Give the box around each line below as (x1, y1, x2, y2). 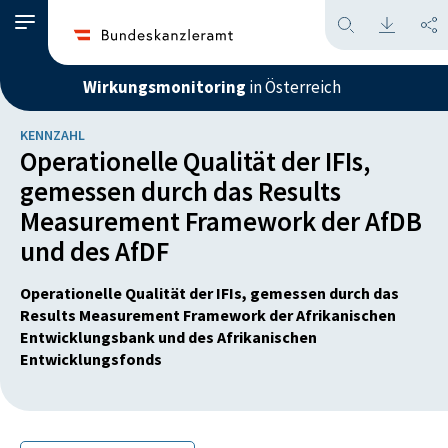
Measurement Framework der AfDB (20, 204, 422, 238)
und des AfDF (20, 234, 169, 268)
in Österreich (246, 76, 341, 98)
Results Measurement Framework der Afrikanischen (20, 305, 396, 325)
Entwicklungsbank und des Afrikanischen (20, 327, 317, 347)
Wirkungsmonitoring (83, 76, 246, 98)
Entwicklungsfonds (20, 349, 162, 369)
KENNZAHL (20, 126, 85, 144)
